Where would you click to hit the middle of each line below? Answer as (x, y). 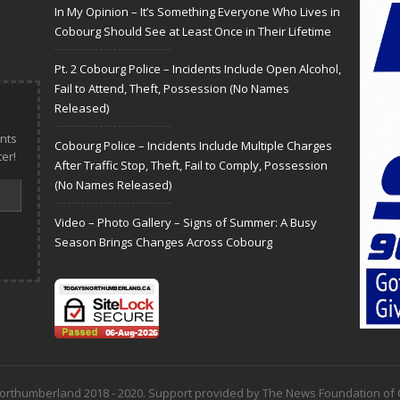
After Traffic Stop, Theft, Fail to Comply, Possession (191, 166)
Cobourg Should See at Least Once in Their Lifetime (193, 32)
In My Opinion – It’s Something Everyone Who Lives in (197, 12)
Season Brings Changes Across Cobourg (163, 242)
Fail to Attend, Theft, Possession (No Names (172, 89)
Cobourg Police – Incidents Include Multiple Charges (193, 146)
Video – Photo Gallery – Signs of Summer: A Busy (186, 223)
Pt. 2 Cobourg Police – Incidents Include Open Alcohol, (198, 69)
